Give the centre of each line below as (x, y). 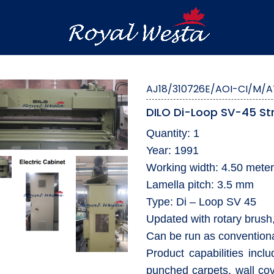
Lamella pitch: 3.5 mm (200, 185)
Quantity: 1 (172, 133)
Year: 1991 (172, 150)
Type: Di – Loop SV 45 (201, 202)
